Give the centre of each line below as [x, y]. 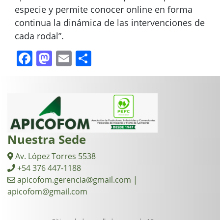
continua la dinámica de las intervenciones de [110, 23]
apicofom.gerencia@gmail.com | [76, 180]
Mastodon [89, 58]
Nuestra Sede [47, 139]
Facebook [68, 58]
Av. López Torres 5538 [55, 156]
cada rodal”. [39, 36]
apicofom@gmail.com [47, 192]
